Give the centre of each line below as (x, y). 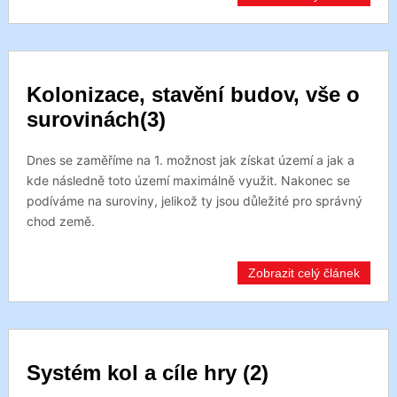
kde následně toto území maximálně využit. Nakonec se (188, 180)
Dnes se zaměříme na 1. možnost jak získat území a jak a (190, 160)
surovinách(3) (96, 119)
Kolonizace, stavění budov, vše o (193, 94)
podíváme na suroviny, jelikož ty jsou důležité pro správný (194, 201)
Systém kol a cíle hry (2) (147, 373)
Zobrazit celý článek (304, 273)
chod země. (60, 221)
